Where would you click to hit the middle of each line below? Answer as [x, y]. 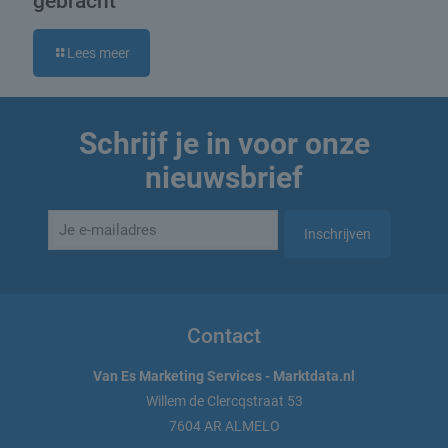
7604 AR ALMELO [224, 425]
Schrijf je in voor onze [224, 143]
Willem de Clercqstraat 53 [224, 400]
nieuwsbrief [224, 177]
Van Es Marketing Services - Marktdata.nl [224, 375]
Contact [224, 335]
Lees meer [98, 52]
